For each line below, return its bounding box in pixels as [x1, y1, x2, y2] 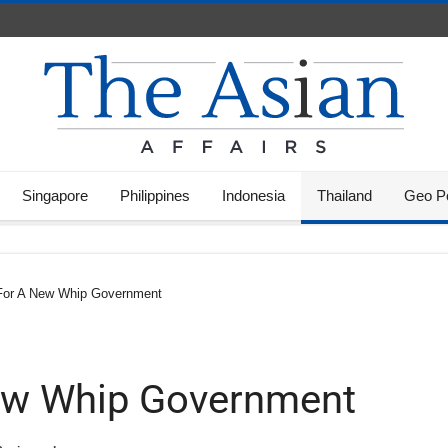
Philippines [120, 187, 190, 204]
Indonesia [222, 187, 285, 204]
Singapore [22, 187, 88, 204]
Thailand [317, 187, 372, 204]
